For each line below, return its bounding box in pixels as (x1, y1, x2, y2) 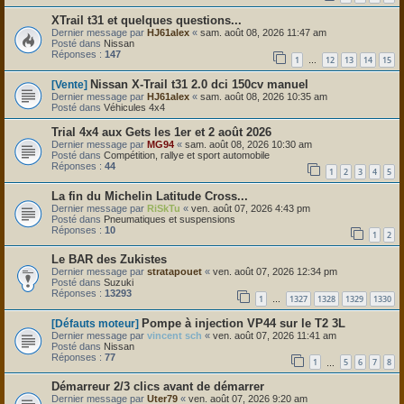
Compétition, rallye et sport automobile (104, 149, 270, 161)
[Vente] (51, 78, 87, 91)
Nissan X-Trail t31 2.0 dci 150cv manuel (90, 77, 308, 91)
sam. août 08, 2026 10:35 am (200, 90, 327, 102)
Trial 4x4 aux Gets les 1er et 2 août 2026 (51, 124, 271, 139)
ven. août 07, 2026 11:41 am (213, 329, 336, 341)
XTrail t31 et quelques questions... (51, 14, 242, 28)
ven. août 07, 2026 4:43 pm (191, 202, 310, 214)
